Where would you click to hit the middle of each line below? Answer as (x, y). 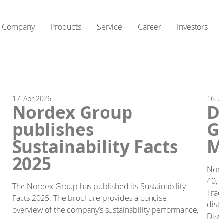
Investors (192, 27)
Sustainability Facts (95, 146)
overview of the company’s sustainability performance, (106, 209)
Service (109, 27)
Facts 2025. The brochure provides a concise (90, 198)
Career (150, 27)
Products (66, 27)
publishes (53, 129)
